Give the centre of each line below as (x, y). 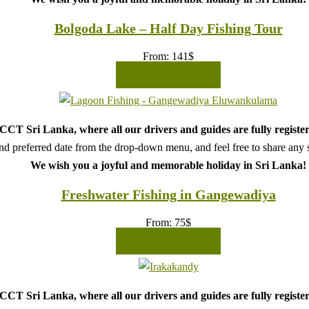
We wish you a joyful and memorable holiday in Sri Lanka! (168, 166)
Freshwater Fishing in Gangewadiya (168, 194)
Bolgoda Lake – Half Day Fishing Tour (168, 28)
